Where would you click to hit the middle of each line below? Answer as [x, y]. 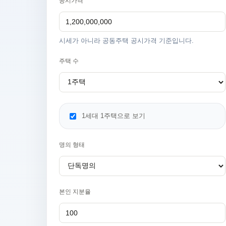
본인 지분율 [75, 192]
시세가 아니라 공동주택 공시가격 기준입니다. [126, 41]
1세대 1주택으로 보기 [114, 116]
